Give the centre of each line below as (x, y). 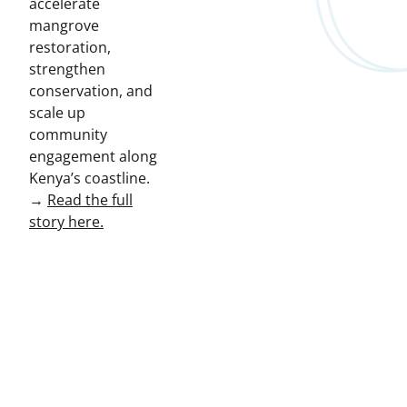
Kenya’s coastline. (89, 179)
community (68, 135)
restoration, (70, 48)
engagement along (93, 157)
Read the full (90, 200)
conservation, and (91, 91)
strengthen (67, 69)
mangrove (64, 26)
